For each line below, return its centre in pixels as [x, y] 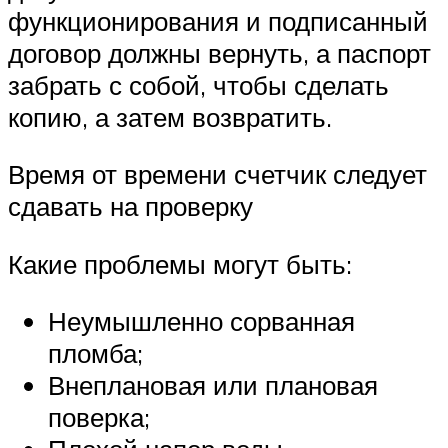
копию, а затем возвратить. [170, 116]
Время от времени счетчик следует [217, 174]
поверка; [99, 417]
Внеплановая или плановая [213, 385]
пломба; [95, 353]
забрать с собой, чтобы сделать [198, 84]
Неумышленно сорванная [201, 321]
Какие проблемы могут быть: [180, 263]
